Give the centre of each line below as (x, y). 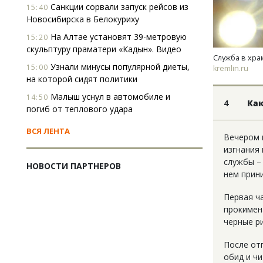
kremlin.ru (231, 69)
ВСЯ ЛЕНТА (48, 131)
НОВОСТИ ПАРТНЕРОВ (74, 166)
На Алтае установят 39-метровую (117, 37)
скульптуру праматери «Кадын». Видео (104, 49)
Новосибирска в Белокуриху (83, 19)
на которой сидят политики (82, 79)
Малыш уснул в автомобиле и (109, 97)
